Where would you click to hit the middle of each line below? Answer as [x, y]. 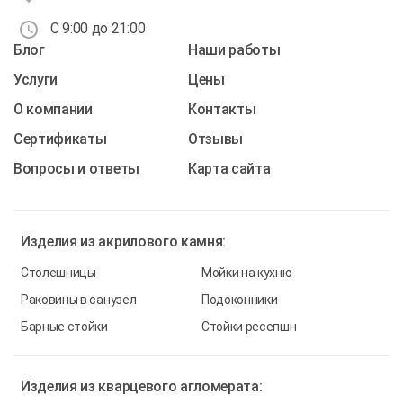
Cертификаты [60, 139]
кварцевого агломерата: [180, 387]
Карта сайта [229, 169]
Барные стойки [64, 327]
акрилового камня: [162, 242]
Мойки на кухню [247, 273]
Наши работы [234, 50]
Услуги [36, 80]
